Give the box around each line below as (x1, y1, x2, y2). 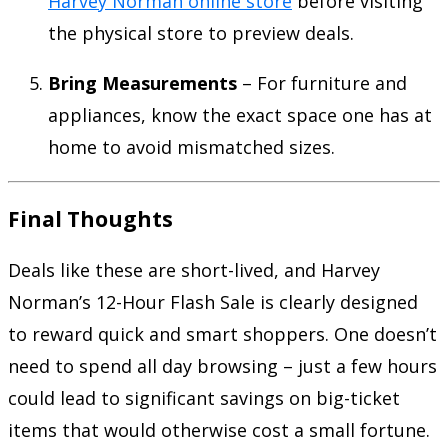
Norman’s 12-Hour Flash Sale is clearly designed (8, 290, 418, 314)
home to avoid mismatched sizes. (48, 134, 335, 159)
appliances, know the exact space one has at (48, 102, 432, 127)
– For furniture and (237, 70, 407, 95)
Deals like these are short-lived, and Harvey (8, 258, 380, 282)
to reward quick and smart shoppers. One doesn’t (8, 322, 437, 346)
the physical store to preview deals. (48, 20, 354, 45)
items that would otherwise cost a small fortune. (8, 418, 430, 442)
